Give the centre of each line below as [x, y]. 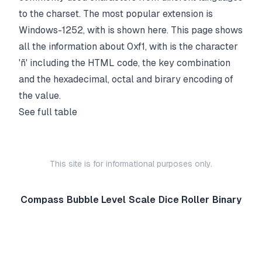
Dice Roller [184, 200]
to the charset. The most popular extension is [116, 14]
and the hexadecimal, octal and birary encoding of [126, 79]
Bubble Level [96, 200]
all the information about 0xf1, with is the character [128, 46]
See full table [48, 112]
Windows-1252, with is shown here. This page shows [131, 30]
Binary [227, 200]
